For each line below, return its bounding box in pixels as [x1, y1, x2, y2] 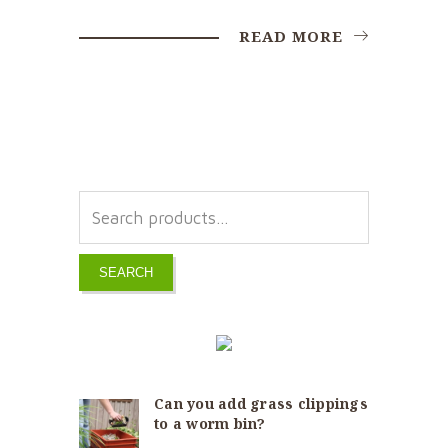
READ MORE [239, 26, 348, 47]
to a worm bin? [154, 414, 266, 434]
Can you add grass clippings [154, 394, 368, 414]
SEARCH [99, 265, 153, 281]
